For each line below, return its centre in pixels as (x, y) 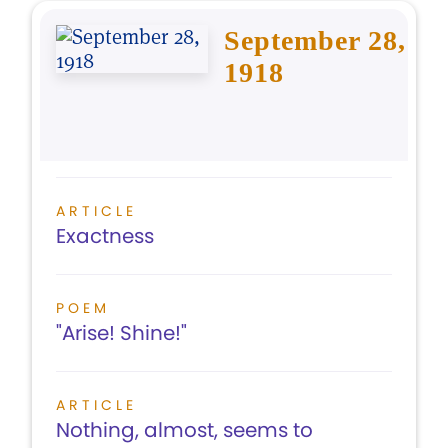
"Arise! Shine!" (121, 333)
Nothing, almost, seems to (184, 430)
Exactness (105, 236)
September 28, (315, 40)
